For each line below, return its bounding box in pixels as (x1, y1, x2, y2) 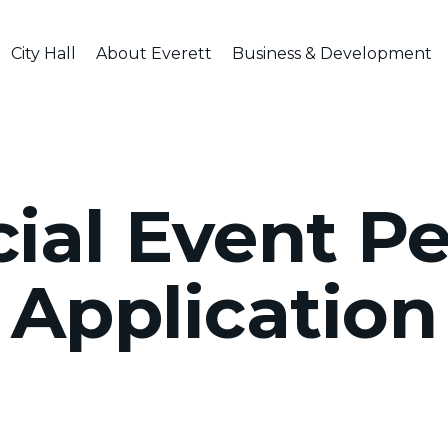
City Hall (10, 44, 76, 63)
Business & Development (231, 44, 432, 63)
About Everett (95, 44, 212, 63)
